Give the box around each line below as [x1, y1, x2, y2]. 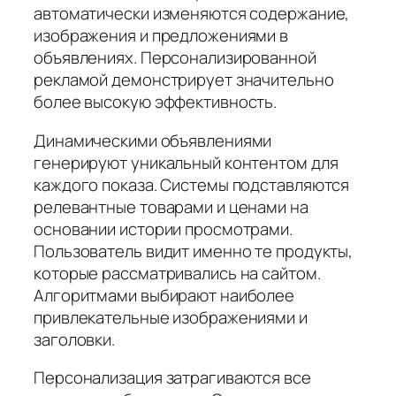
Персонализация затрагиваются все [34, 366, 311, 390]
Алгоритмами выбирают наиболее [34, 283, 295, 307]
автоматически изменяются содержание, [34, 2, 350, 26]
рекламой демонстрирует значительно [34, 68, 334, 92]
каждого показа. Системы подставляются [34, 172, 350, 196]
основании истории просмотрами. [34, 217, 293, 240]
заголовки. [34, 327, 116, 351]
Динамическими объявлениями [34, 128, 272, 152]
